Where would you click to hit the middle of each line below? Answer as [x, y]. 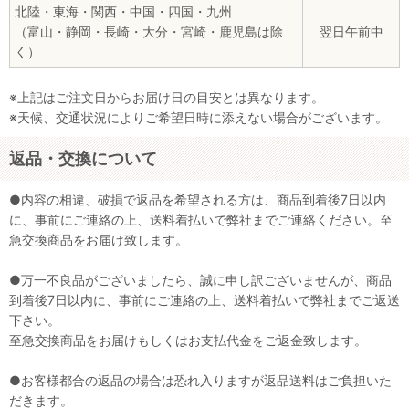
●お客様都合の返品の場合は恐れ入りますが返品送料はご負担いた [200, 380]
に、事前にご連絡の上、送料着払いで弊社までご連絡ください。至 [201, 220]
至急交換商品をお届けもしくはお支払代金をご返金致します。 [188, 340]
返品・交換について [83, 158]
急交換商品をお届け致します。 [99, 240]
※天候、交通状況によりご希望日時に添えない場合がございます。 [199, 118]
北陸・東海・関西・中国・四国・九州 [123, 12]
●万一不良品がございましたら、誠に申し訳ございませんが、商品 [200, 280]
